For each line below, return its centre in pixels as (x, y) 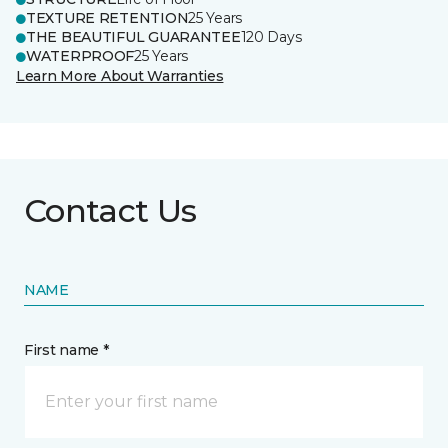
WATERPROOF (80, 56)
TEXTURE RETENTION (107, 18)
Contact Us (110, 210)
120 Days (271, 37)
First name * (66, 350)
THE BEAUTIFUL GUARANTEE (133, 37)
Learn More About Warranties (120, 76)
